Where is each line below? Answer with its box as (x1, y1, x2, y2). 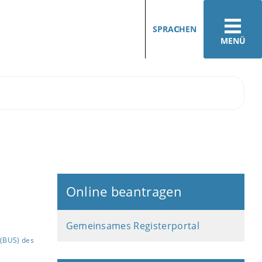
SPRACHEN (153, 23, 196, 35)
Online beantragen (65, 183, 182, 200)
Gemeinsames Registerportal (65, 219, 199, 232)
